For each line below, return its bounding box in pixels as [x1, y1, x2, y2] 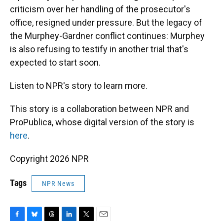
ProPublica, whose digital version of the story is [10, 117, 194, 127]
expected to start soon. [10, 57, 101, 68]
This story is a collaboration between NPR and [10, 104, 189, 114]
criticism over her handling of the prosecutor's [10, 4, 190, 14]
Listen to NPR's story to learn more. [10, 80, 147, 91]
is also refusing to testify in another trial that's [10, 44, 188, 54]
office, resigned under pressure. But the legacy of [10, 17, 202, 28]
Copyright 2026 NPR [10, 153, 89, 164]
